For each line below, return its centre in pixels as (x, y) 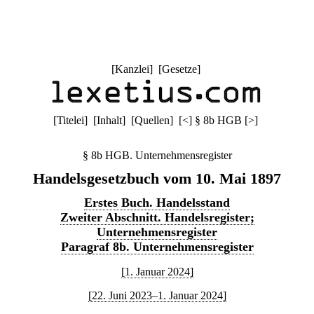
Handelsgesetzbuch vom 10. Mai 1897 (157, 178)
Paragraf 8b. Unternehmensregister (157, 247)
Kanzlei (132, 69)
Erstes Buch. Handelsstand (157, 203)
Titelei (70, 120)
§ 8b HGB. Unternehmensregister (157, 155)
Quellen (152, 120)
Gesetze (179, 69)
